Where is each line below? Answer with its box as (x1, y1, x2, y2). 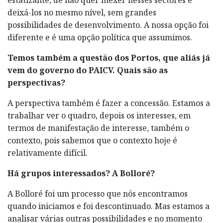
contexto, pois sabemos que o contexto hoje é (7, 134, 177, 146)
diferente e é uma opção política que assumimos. (7, 31, 192, 43)
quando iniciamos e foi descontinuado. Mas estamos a (7, 200, 210, 212)
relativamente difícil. (7, 147, 88, 158)
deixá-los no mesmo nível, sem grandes (7, 6, 156, 18)
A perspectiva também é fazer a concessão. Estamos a (7, 97, 210, 109)
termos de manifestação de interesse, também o (7, 122, 189, 133)
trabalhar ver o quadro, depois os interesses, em (7, 110, 191, 121)
